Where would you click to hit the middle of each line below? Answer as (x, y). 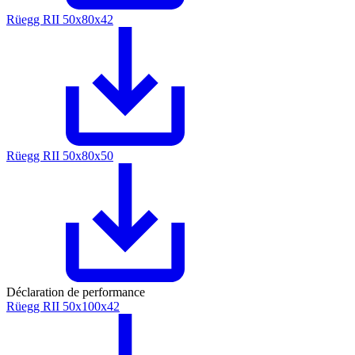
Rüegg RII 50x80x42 (60, 20)
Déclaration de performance (76, 292)
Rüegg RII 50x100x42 (63, 307)
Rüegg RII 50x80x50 (60, 156)
